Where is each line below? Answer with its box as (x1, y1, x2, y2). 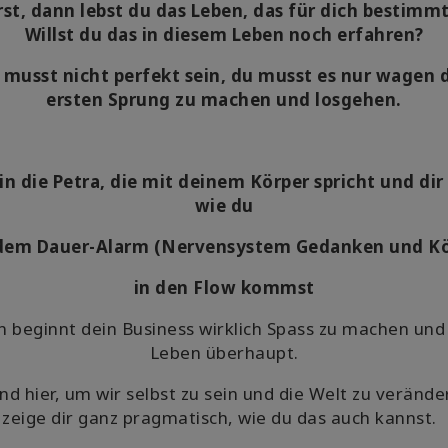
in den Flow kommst (133, 276, 315, 299)
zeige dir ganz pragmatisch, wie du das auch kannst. (2, 406, 446, 429)
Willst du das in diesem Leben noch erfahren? (24, 23, 424, 46)
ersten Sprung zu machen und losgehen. (46, 88, 402, 111)
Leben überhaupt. (149, 341, 299, 364)
